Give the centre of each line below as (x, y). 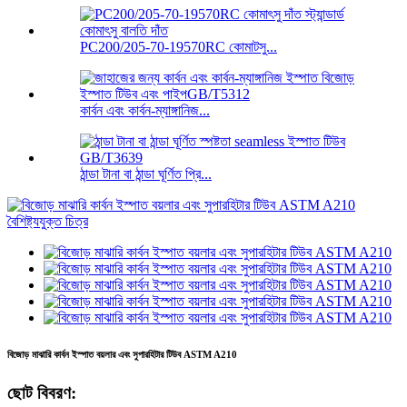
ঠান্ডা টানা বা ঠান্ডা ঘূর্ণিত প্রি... (146, 174)
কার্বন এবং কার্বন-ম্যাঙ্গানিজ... (145, 111)
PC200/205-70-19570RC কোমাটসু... (179, 47)
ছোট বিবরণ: (42, 393)
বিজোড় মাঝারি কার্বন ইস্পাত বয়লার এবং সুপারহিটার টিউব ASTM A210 (122, 355)
